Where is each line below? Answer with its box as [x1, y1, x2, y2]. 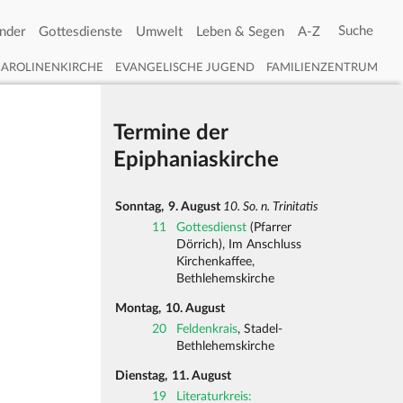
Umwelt [136, 24, 183, 39]
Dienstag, [115, 369, 171, 382]
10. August [166, 301, 226, 315]
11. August [172, 369, 232, 382]
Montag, [115, 301, 165, 315]
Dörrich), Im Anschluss [176, 237, 301, 251]
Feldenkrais [176, 322, 237, 336]
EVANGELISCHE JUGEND [115, 61, 255, 74]
